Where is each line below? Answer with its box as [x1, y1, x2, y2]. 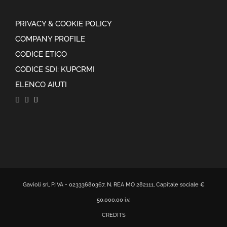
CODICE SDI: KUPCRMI [15, 64, 95, 74]
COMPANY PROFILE [15, 34, 85, 44]
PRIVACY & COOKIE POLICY [15, 19, 112, 28]
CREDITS [101, 211, 126, 218]
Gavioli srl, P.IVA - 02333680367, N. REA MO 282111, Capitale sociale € [22, 181, 205, 188]
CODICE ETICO [15, 49, 67, 59]
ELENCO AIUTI [15, 80, 67, 89]
